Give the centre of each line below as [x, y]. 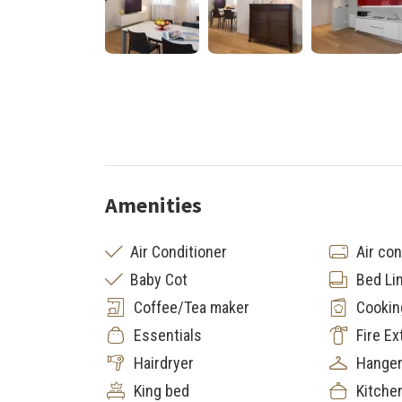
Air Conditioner [179, 252]
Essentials [168, 335]
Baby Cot [159, 280]
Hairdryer [164, 363]
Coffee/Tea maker [192, 307]
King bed [162, 391]
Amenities [153, 205]
